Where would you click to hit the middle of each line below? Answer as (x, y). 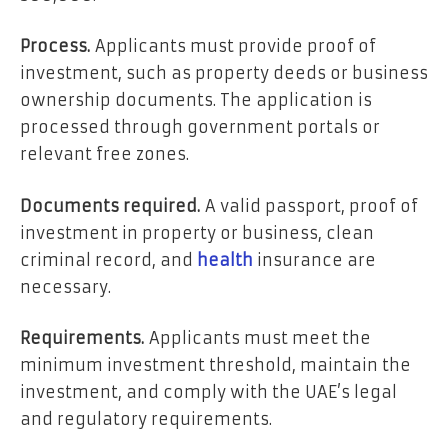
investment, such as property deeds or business (224, 73)
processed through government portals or (200, 127)
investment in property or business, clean (197, 232)
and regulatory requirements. (146, 419)
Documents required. (110, 205)
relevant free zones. (104, 154)
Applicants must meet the (257, 338)
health (225, 259)
